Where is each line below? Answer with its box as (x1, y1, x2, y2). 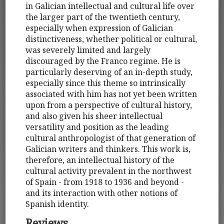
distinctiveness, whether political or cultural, (25, 33, 197, 44)
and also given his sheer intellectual (25, 110, 163, 121)
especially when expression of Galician (25, 22, 173, 33)
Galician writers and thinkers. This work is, (25, 143, 191, 154)
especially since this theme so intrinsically (25, 77, 186, 88)
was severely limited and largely (25, 44, 151, 55)
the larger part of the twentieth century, (25, 11, 180, 22)
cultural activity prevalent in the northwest (25, 165, 192, 176)
